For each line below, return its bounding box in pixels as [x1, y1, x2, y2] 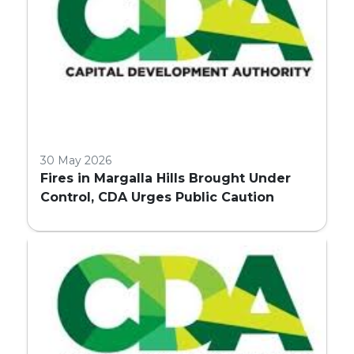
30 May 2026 [40, 153, 112, 168]
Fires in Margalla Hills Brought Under [40, 171, 292, 186]
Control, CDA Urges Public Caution [40, 190, 275, 205]
